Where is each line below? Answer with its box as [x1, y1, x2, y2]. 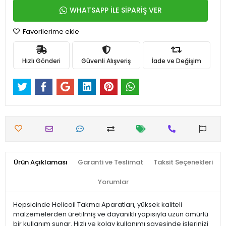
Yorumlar [97, 177, 129, 187]
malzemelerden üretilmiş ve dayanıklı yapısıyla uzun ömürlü [13, 209, 208, 219]
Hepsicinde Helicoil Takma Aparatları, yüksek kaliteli [13, 200, 182, 210]
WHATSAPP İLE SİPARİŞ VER [69, 5, 162, 15]
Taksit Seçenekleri [153, 157, 213, 167]
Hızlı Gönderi [22, 56, 61, 65]
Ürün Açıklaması [13, 157, 68, 167]
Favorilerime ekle [21, 27, 79, 36]
